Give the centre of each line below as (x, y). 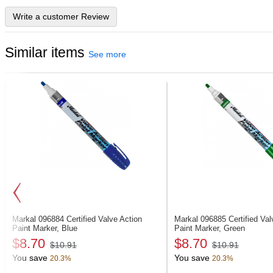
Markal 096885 (201, 219)
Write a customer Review (61, 16)
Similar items (47, 52)
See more (107, 54)
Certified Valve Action (104, 219)
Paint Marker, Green (210, 228)
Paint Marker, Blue (45, 228)
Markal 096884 (39, 219)
